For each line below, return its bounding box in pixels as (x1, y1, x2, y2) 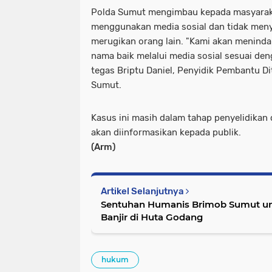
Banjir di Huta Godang (101, 211, 203, 223)
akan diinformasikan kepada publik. (91, 127, 241, 138)
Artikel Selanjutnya (101, 186, 186, 197)
